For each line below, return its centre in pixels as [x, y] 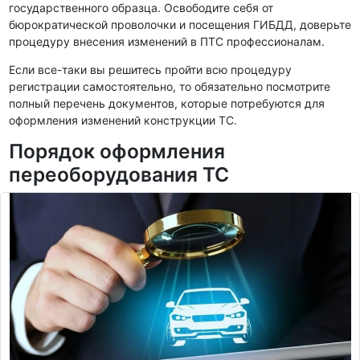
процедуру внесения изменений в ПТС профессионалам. [166, 41]
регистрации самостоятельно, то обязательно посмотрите [169, 86]
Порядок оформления [117, 151]
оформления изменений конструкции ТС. [123, 120]
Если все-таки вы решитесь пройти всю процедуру [150, 69]
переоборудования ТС [119, 174]
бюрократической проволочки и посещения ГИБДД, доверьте [180, 24]
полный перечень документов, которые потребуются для [166, 103]
